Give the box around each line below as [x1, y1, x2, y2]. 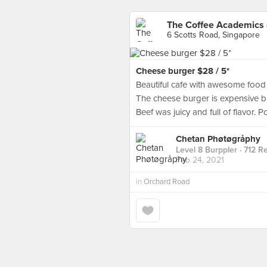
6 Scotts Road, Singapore [167, 30, 260, 40]
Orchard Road [144, 177, 190, 187]
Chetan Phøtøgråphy [176, 133, 260, 145]
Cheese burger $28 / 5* [136, 66, 229, 76]
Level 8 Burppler [176, 145, 237, 156]
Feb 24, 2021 [176, 155, 224, 166]
